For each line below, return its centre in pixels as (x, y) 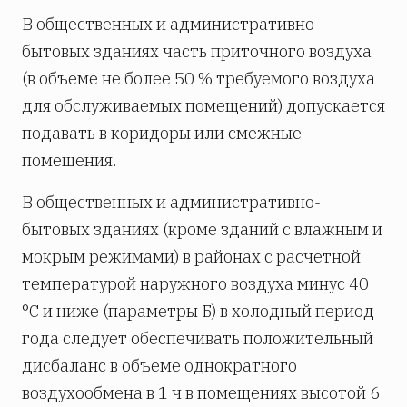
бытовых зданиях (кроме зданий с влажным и (202, 229)
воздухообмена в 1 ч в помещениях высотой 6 (201, 392)
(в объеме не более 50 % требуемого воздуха (199, 78)
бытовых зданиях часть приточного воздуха (197, 51)
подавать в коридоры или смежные (162, 133)
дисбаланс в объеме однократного (159, 365)
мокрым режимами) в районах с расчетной (191, 256)
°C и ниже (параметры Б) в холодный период (198, 311)
